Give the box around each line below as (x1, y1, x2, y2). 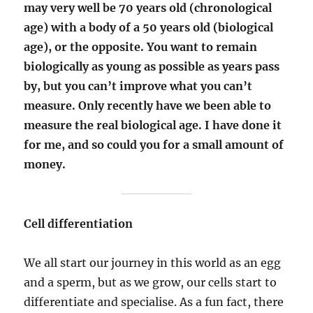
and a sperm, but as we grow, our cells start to (24, 275, 277, 289)
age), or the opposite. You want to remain (24, 40, 258, 54)
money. (24, 157, 66, 171)
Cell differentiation (24, 217, 133, 231)
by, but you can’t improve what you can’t (24, 79, 253, 93)
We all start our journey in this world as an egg (24, 256, 282, 270)
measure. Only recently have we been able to (24, 99, 272, 112)
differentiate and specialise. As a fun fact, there (24, 295, 284, 309)
